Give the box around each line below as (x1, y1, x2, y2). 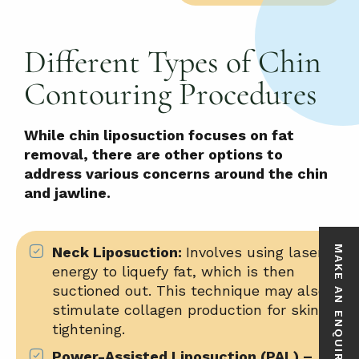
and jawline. (24, 184, 111, 201)
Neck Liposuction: (52, 243, 182, 260)
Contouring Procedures (24, 74, 317, 113)
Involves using (186, 243, 288, 260)
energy (52, 262, 98, 280)
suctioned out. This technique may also (52, 281, 326, 299)
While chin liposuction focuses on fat (24, 126, 294, 143)
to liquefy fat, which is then (98, 262, 295, 280)
